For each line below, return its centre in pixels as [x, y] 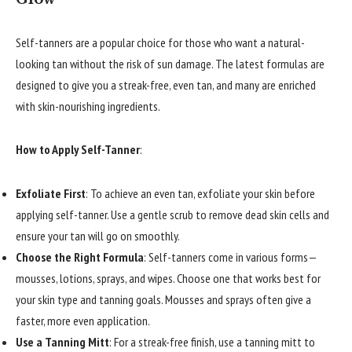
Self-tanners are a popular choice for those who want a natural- [160, 42]
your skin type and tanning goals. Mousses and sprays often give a [163, 299]
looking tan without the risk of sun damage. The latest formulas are [170, 63]
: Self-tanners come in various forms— [231, 257]
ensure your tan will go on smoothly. [98, 235]
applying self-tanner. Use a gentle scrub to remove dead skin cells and [172, 214]
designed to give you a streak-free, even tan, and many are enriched [166, 84]
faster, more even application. [83, 320]
